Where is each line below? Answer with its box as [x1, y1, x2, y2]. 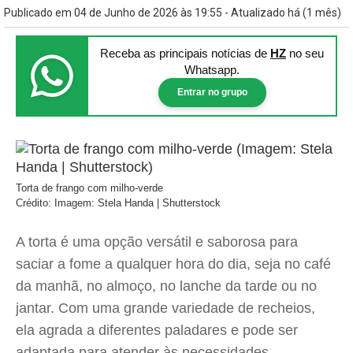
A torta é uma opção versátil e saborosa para [16, 234, 298, 250]
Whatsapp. [184, 63, 240, 76]
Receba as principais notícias [100, 46, 255, 60]
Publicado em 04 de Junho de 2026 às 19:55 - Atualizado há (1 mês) [4, 6, 341, 19]
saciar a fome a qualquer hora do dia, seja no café [16, 256, 331, 272]
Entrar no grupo [176, 87, 247, 98]
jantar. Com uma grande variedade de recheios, [16, 300, 315, 316]
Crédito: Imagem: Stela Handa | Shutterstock [16, 197, 221, 209]
